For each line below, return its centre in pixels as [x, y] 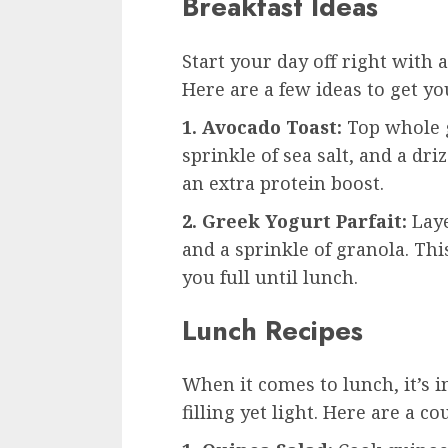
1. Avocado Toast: [262, 126]
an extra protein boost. [283, 182]
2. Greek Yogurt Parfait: [294, 220]
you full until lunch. [270, 276]
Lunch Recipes [272, 331]
